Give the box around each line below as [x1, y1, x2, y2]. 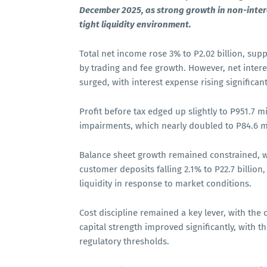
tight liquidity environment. [79, 19, 191, 30]
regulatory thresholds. [79, 236, 169, 247]
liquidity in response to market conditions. [79, 178, 252, 189]
